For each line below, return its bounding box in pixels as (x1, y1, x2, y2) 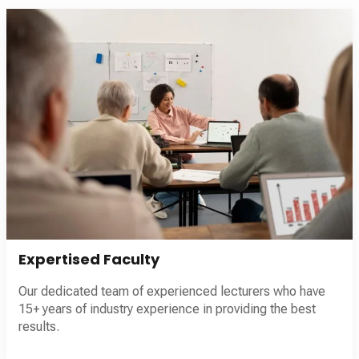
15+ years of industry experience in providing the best (18, 301, 316, 317)
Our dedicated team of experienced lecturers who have (18, 283, 325, 299)
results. (18, 318, 59, 334)
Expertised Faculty (18, 248, 159, 269)
